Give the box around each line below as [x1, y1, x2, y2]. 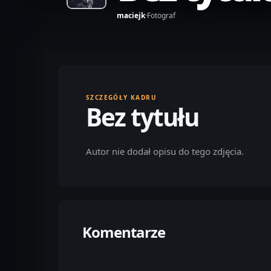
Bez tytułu [86, 100, 198, 134]
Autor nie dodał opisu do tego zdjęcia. [86, 145, 244, 157]
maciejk [117, 10, 145, 21]
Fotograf [147, 10, 175, 21]
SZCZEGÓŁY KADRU [86, 93, 157, 102]
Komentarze [82, 222, 166, 242]
